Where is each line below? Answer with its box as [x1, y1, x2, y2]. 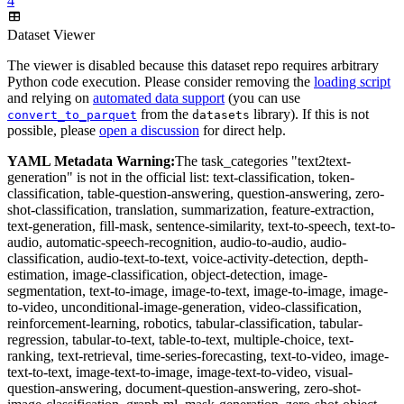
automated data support [93, 90, 225, 106]
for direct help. [199, 123, 286, 139]
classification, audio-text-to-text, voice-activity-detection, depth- [7, 251, 368, 267]
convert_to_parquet [7, 108, 137, 123]
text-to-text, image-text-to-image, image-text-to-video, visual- [7, 364, 353, 381]
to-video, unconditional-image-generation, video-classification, [7, 299, 362, 316]
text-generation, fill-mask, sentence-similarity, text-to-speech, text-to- [7, 218, 395, 234]
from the [137, 106, 192, 123]
